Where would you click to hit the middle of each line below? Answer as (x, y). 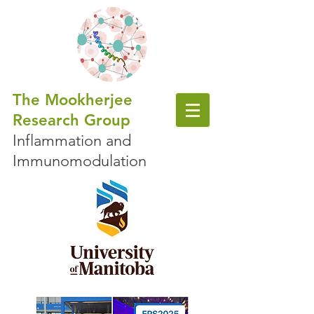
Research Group (71, 120)
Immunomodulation (80, 161)
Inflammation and (72, 141)
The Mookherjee (73, 100)
